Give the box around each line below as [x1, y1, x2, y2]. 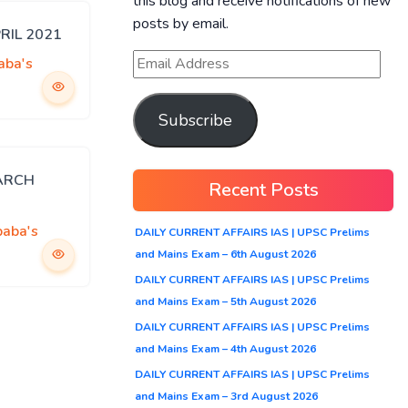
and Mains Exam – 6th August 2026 [135, 246, 316, 261]
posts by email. [133, 13, 229, 34]
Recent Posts [208, 177, 319, 202]
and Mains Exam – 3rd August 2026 [135, 388, 318, 403]
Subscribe [158, 108, 232, 131]
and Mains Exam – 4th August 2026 [135, 341, 316, 356]
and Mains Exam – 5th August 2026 [135, 293, 316, 309]
